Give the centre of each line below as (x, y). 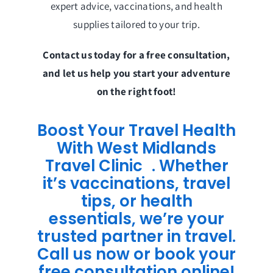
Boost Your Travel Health (136, 130)
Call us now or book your (136, 254)
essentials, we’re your (136, 218)
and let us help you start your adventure (136, 73)
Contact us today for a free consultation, (136, 55)
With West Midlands (136, 148)
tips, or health (136, 201)
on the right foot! (136, 92)
